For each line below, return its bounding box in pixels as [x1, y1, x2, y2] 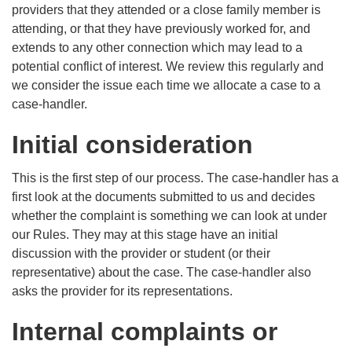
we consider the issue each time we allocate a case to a [12, 79, 321, 93]
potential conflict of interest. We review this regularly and [12, 60, 324, 74]
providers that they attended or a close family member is [12, 3, 321, 17]
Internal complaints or [12, 317, 277, 346]
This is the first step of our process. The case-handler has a [12, 171, 339, 185]
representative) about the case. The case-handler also [12, 266, 311, 280]
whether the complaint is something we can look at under [12, 209, 327, 223]
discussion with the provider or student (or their [12, 247, 270, 261]
